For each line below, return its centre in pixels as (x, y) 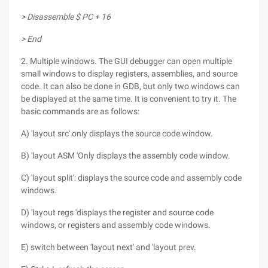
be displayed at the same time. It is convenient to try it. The (129, 99)
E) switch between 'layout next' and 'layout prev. (109, 247)
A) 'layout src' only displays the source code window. (117, 133)
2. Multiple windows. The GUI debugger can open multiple (127, 61)
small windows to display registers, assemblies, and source (129, 74)
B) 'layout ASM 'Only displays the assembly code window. (126, 156)
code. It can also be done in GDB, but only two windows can (130, 86)
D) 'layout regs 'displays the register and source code (117, 212)
